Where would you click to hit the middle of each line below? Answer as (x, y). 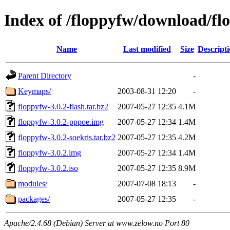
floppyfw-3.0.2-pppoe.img (61, 122)
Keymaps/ (34, 91)
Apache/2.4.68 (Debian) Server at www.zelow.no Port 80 (97, 223)
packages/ (34, 199)
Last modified (147, 49)
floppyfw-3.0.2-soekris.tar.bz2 (67, 137)
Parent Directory (45, 75)
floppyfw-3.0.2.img (50, 152)
